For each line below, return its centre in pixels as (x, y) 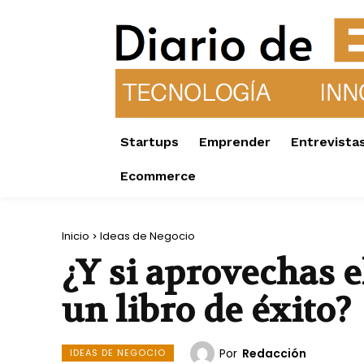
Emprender (235, 142)
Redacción (274, 354)
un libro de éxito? (206, 311)
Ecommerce (158, 176)
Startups (149, 142)
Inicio (76, 236)
